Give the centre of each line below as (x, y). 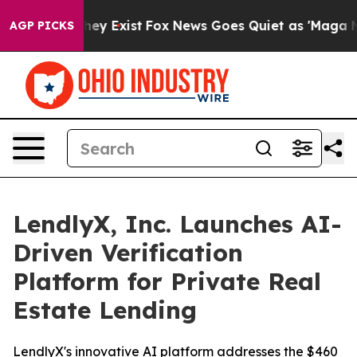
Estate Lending (105, 310)
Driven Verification (128, 253)
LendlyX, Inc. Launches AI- (177, 224)
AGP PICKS (42, 25)
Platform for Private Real (167, 281)
